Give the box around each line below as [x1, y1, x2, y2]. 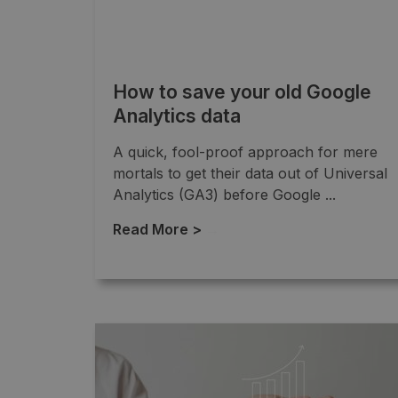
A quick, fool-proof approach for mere [113, 142, 378, 161]
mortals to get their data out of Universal [113, 163, 387, 182]
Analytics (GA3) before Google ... [113, 185, 336, 203]
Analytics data [113, 104, 241, 127]
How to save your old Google [113, 80, 371, 103]
